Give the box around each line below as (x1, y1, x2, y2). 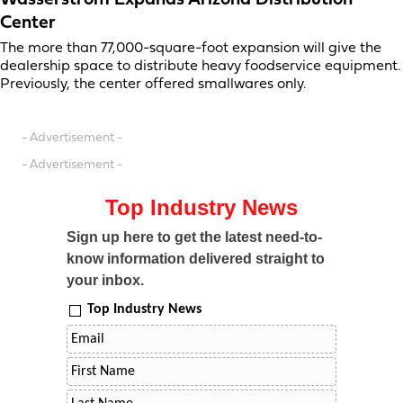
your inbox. (67, 273, 144, 289)
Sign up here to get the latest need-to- (67, 229, 322, 246)
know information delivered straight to (67, 251, 325, 267)
